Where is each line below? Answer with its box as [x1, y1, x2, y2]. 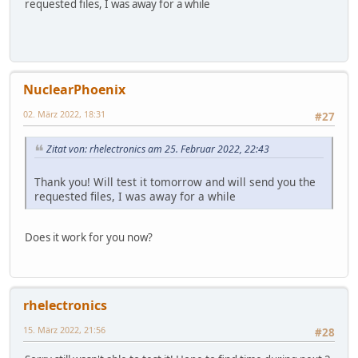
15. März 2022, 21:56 [23, 323, 105, 336]
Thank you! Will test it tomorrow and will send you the [34, 173, 316, 189]
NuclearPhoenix [23, 80, 125, 98]
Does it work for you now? [25, 229, 153, 245]
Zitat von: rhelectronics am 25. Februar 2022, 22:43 [46, 141, 269, 156]
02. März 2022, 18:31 [23, 107, 105, 120]
